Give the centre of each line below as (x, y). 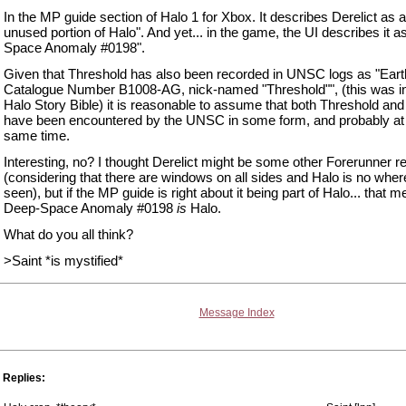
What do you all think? (68, 234)
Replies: (24, 378)
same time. (37, 135)
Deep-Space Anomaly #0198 (90, 208)
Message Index (237, 313)
